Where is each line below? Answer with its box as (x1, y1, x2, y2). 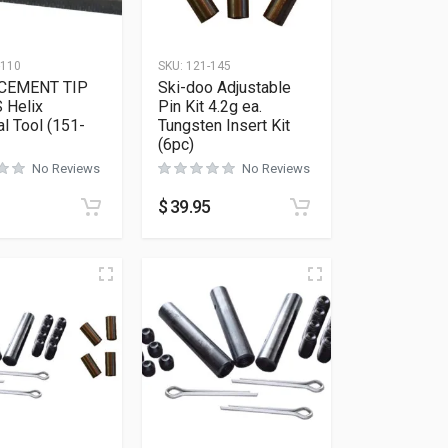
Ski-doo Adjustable (157, 78, 291, 97)
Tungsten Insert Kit (157, 116, 290, 135)
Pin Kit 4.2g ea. (157, 97, 262, 116)
